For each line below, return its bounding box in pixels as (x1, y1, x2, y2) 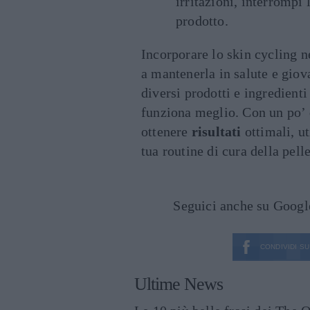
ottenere (141, 124, 192, 139)
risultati (191, 124, 241, 139)
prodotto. (176, 13, 228, 28)
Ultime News (134, 274, 223, 294)
